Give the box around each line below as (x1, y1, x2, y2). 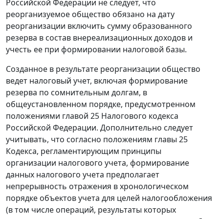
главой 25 (62, 110, 99, 122)
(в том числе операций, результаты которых (6, 204, 176, 216)
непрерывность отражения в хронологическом (6, 181, 189, 192)
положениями (6, 110, 62, 122)
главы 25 (154, 134, 188, 145)
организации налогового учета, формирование (6, 157, 189, 169)
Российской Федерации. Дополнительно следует (6, 122, 193, 133)
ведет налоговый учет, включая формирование (6, 75, 188, 87)
